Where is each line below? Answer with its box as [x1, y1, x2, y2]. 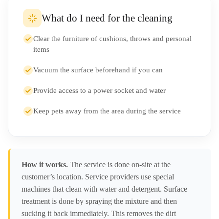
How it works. [22, 160, 68, 169]
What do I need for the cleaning [42, 12, 173, 24]
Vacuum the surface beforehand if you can [33, 66, 163, 74]
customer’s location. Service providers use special [22, 173, 174, 181]
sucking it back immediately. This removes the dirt [22, 209, 176, 218]
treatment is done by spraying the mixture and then [22, 197, 177, 205]
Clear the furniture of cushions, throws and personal [33, 35, 192, 43]
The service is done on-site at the [68, 160, 171, 169]
